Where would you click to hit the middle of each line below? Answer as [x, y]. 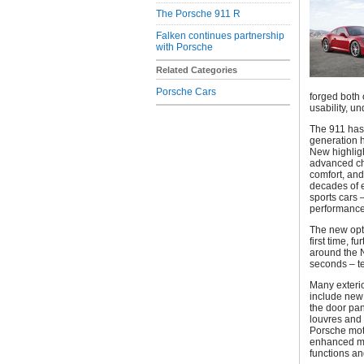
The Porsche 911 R [198, 14]
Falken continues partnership [220, 36]
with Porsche [184, 47]
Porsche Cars [186, 92]
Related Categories [197, 70]
